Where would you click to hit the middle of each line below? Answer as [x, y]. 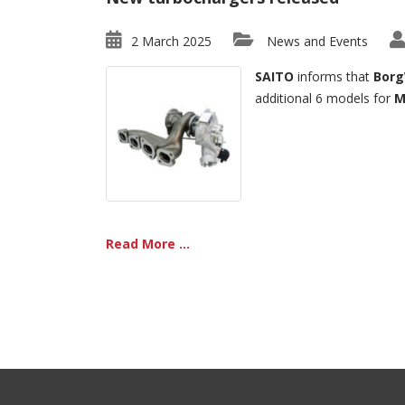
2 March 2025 [171, 41]
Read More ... [148, 244]
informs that [334, 76]
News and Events [317, 41]
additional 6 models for [325, 98]
